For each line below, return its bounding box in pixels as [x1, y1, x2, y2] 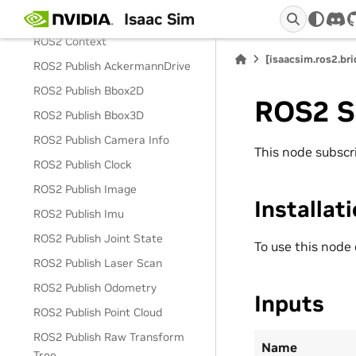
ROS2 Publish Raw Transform [33, 330, 185, 344]
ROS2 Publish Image [33, 182, 137, 196]
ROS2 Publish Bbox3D [33, 108, 145, 122]
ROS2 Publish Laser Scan [33, 256, 163, 270]
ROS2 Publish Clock [33, 157, 133, 172]
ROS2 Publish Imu [33, 207, 125, 221]
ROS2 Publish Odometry [33, 281, 157, 295]
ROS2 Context [33, 34, 107, 48]
